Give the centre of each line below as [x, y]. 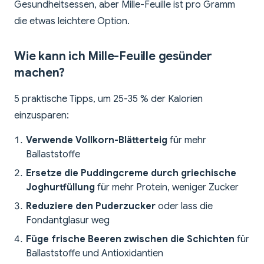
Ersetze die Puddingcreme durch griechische [131, 174]
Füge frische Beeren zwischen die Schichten [130, 240]
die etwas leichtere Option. [72, 22]
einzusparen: [42, 116]
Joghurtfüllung [60, 188]
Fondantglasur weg [68, 221]
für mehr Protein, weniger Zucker [167, 188]
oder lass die [184, 207]
